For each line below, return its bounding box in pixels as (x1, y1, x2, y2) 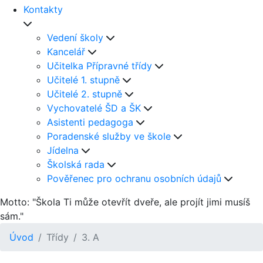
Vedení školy (47, 32, 103, 43)
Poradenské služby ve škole (47, 130, 171, 142)
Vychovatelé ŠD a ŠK (47, 102, 141, 114)
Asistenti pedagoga (47, 116, 133, 128)
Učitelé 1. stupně (47, 74, 120, 86)
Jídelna (47, 144, 79, 156)
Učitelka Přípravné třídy (47, 60, 152, 72)
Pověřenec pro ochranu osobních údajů (47, 173, 221, 184)
